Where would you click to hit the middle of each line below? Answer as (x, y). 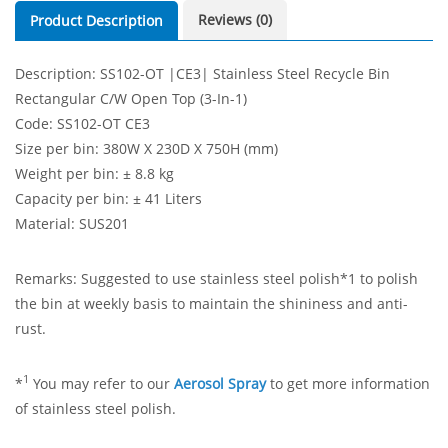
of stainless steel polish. (95, 408)
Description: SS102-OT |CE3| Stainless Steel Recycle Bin (202, 73)
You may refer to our (101, 383)
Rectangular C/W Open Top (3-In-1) (131, 98)
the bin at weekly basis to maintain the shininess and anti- (211, 303)
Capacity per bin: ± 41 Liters (108, 198)
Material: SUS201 (72, 223)
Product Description (96, 20)
